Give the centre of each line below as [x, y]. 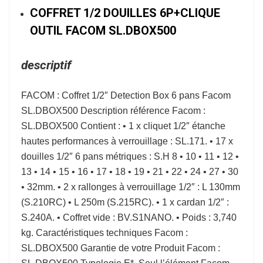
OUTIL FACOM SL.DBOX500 [103, 31]
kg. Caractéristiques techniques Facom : [104, 233]
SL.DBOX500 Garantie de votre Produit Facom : [121, 248]
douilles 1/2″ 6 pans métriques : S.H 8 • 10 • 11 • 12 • [130, 156]
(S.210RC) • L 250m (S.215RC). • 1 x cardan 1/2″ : [125, 202]
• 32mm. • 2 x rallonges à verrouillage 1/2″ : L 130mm [131, 187]
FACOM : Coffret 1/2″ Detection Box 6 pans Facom [126, 95]
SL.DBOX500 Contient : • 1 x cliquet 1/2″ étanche [123, 126]
